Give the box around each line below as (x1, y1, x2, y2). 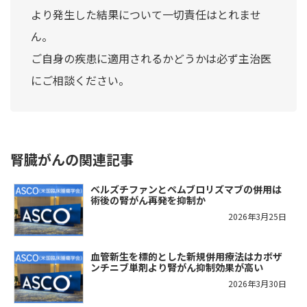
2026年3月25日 (228, 210, 286, 222)
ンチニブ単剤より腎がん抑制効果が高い (90, 260, 263, 274)
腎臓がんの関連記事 (10, 149, 134, 169)
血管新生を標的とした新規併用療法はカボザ (90, 249, 282, 263)
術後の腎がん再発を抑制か (90, 193, 206, 207)
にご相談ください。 (31, 71, 130, 88)
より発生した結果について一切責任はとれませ (31, 5, 261, 23)
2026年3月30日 (228, 277, 286, 289)
